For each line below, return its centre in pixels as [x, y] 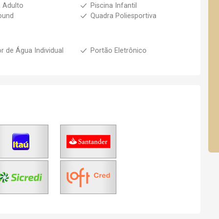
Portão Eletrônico [118, 51]
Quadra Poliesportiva [123, 16]
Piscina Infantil [113, 6]
